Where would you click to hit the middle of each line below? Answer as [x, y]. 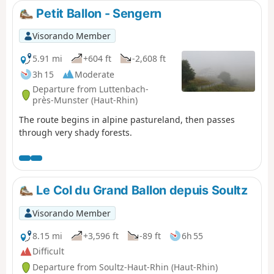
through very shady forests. [76, 133]
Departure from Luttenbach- [91, 89]
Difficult [48, 251]
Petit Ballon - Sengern [97, 13]
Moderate [94, 74]
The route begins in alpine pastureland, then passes [127, 120]
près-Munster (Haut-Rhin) [85, 100]
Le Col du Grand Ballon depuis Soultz [140, 191]
